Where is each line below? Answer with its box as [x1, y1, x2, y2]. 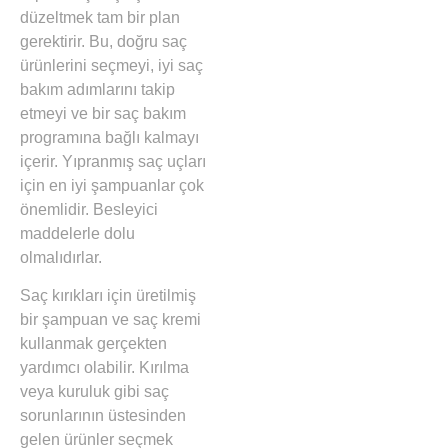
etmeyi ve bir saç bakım [20, 105, 186, 123]
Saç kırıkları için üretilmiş [20, 287, 196, 305]
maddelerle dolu [20, 225, 135, 243]
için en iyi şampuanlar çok [20, 177, 204, 195]
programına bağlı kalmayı [20, 129, 199, 147]
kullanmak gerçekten [20, 335, 167, 353]
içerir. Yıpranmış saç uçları [20, 153, 206, 171]
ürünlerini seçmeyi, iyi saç [20, 57, 203, 75]
